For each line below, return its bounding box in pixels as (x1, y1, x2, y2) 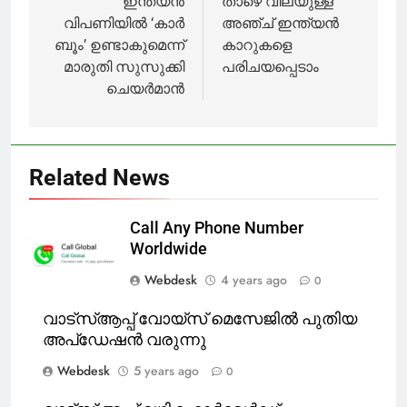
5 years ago (134, 361, 199, 380)
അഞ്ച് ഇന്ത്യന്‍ (222, 14, 339, 32)
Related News (29, 164, 170, 191)
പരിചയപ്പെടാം (222, 57, 319, 75)
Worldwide (130, 239, 207, 258)
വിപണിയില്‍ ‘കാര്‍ (64, 14, 184, 32)
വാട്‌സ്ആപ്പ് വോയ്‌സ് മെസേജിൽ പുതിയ (43, 309, 357, 328)
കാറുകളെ (222, 35, 292, 54)
